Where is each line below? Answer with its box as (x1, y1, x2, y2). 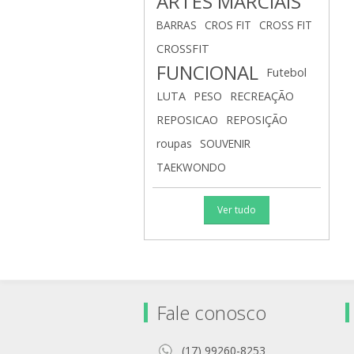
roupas (156, 136, 192, 151)
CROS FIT (205, 17, 251, 32)
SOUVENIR (200, 136, 250, 151)
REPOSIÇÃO (226, 112, 288, 127)
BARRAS (156, 17, 197, 32)
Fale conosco (156, 299, 266, 326)
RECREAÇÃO (230, 88, 294, 104)
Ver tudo (217, 203, 256, 217)
